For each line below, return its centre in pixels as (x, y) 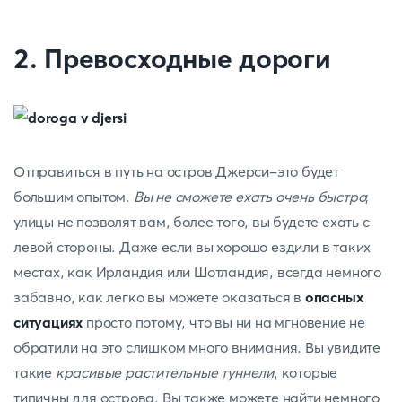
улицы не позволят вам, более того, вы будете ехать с (192, 222)
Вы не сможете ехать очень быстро (249, 197)
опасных (334, 297)
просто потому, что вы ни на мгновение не (224, 322)
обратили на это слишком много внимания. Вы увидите (197, 347)
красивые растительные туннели (165, 372)
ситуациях (48, 322)
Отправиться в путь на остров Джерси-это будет (176, 171)
